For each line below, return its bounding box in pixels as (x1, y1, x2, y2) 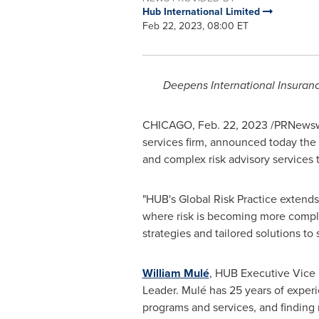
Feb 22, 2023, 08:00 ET (142, 19, 249, 33)
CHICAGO (142, 117, 192, 133)
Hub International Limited (142, 4, 263, 19)
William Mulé (142, 265, 209, 281)
